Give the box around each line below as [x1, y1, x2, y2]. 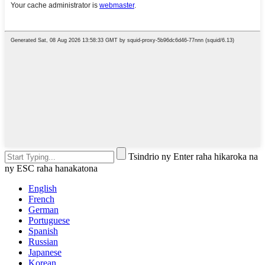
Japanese [28, 247, 62, 258]
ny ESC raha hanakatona [5, 163, 98, 174]
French [28, 194, 54, 205]
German [28, 205, 59, 215]
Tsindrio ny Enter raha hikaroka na [128, 151, 258, 162]
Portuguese [28, 215, 70, 226]
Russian [28, 237, 58, 247]
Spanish [28, 226, 58, 237]
